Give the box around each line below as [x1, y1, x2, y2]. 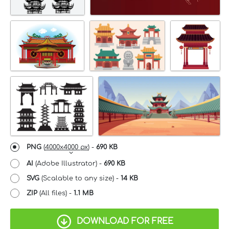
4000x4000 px [45, 143, 88, 151]
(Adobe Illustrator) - [33, 159, 104, 167]
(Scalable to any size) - [39, 174, 121, 182]
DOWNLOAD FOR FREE [76, 216, 173, 226]
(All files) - [37, 189, 74, 197]
